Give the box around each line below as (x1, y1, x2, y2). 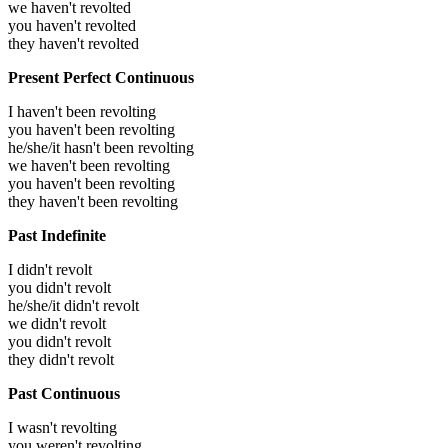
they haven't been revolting (8, 192, 178, 210)
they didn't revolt (8, 350, 114, 368)
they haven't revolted (8, 34, 139, 52)
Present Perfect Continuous (8, 68, 194, 86)
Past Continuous (8, 384, 120, 402)
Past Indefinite (8, 226, 106, 244)
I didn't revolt (8, 260, 92, 278)
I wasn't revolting (8, 418, 117, 436)
